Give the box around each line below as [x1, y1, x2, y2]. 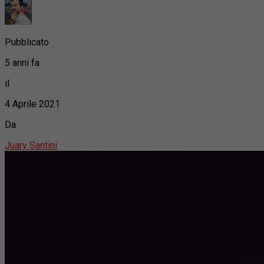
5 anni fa [5, 57, 39, 68]
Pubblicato [5, 36, 49, 48]
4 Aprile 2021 [5, 98, 60, 110]
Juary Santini [5, 139, 57, 151]
